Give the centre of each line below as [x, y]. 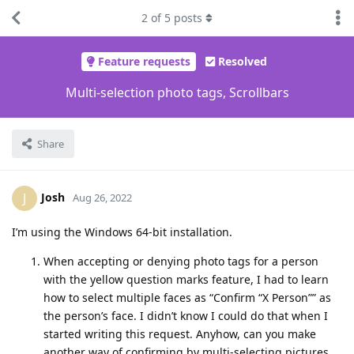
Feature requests [144, 62]
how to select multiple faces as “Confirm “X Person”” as [187, 297]
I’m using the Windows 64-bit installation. [122, 232]
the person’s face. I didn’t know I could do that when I [186, 315]
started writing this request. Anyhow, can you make [180, 333]
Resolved [243, 62]
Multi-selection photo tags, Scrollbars [177, 92]
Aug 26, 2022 [102, 197]
